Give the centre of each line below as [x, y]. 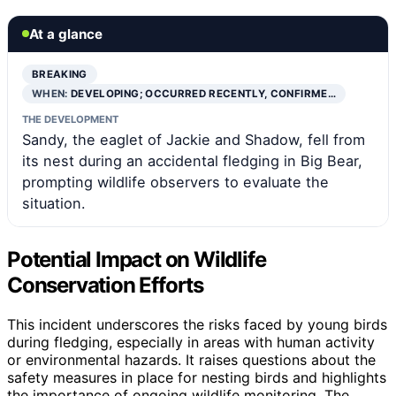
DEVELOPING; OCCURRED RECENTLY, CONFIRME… [203, 93]
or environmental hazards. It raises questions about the [191, 359]
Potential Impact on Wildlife [137, 259]
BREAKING [60, 74]
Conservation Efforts [106, 285]
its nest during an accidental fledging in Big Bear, [192, 160]
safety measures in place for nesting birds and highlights [197, 377]
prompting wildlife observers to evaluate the [175, 182]
